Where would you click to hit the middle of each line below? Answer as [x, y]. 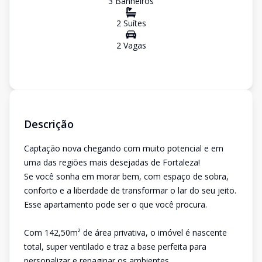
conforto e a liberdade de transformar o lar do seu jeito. [130, 190]
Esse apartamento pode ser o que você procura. [116, 204]
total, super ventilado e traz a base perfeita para [115, 247]
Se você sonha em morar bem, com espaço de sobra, [126, 176]
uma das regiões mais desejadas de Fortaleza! [112, 162]
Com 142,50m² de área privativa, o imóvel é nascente [125, 232]
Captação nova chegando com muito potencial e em [124, 148]
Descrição [49, 124]
